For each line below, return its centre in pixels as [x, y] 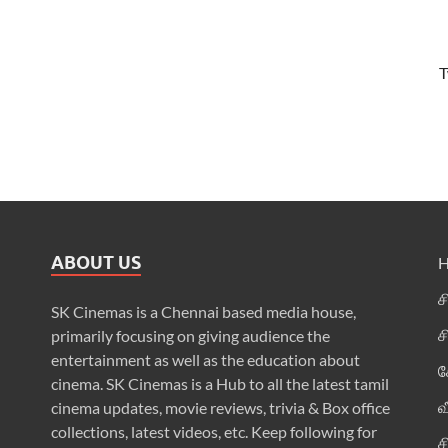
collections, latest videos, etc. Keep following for [213, 431]
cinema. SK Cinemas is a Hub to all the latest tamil [219, 383]
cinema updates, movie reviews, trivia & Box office [220, 407]
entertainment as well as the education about [205, 359]
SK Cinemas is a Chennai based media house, [203, 311]
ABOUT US [95, 262]
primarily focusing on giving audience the [190, 335]
